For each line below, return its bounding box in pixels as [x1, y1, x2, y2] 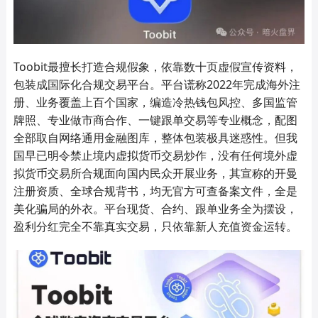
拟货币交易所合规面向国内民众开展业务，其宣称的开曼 [13, 165, 297, 182]
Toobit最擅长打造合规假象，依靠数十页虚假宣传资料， [13, 59, 297, 75]
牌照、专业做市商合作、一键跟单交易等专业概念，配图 [13, 112, 297, 128]
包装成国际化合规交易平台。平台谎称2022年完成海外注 [13, 77, 300, 93]
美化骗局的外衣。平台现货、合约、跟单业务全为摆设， [13, 201, 297, 217]
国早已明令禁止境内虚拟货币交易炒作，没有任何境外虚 [13, 148, 297, 164]
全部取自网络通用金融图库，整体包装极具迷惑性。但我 [13, 130, 297, 146]
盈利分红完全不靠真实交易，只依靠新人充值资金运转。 [13, 219, 297, 235]
